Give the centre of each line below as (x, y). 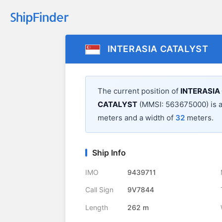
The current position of (139, 91)
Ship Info (109, 153)
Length (97, 207)
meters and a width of (137, 118)
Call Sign (99, 190)
